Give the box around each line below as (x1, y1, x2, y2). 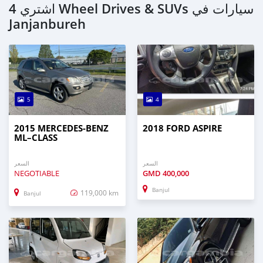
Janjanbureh (9, 15, 86, 33)
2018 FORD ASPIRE (143, 122, 222, 135)
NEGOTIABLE (14, 168, 59, 179)
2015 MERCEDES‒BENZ (14, 122, 109, 135)
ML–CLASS (14, 131, 58, 144)
